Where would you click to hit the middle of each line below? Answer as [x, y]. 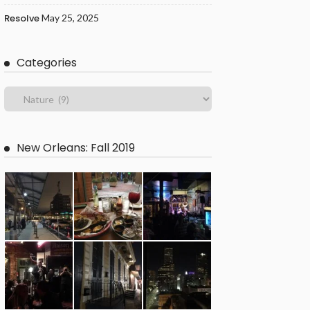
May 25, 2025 [70, 18]
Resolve [22, 18]
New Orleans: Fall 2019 [76, 148]
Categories [47, 63]
